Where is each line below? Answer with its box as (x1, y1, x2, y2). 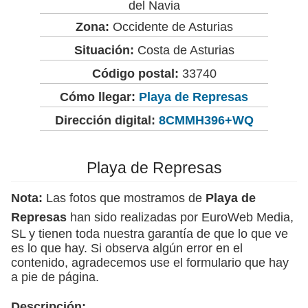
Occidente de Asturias (109, 19, 233, 34)
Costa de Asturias (133, 43, 234, 57)
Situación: (74, 43, 134, 57)
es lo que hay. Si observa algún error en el (11, 241, 243, 255)
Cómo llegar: (60, 89, 139, 104)
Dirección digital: (54, 113, 155, 127)
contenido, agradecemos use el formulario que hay (11, 255, 289, 269)
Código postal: (91, 66, 179, 80)
